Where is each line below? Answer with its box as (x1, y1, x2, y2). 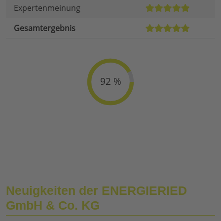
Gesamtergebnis (14, 23, 75, 34)
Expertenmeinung (14, 2, 80, 14)
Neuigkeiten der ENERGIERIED (6, 184, 187, 198)
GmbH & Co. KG (6, 198, 100, 213)
